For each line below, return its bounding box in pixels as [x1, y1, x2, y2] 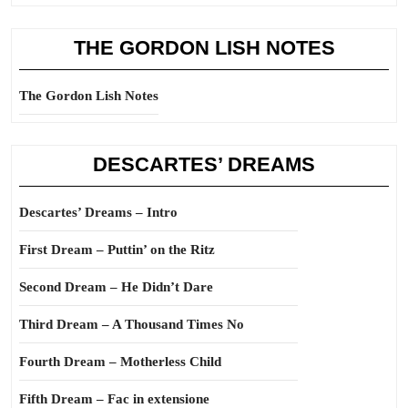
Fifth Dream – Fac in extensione [19, 392, 209, 406]
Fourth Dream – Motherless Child [19, 354, 221, 369]
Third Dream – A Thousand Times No [19, 317, 244, 331]
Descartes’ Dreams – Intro [19, 205, 178, 219]
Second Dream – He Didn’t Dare [19, 280, 213, 294]
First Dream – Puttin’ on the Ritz [19, 242, 215, 257]
